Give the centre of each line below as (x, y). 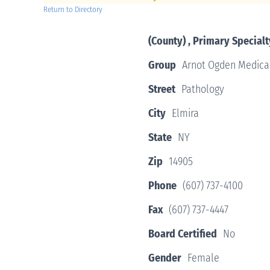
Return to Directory (73, 10)
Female (203, 258)
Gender (165, 258)
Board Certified (183, 234)
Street (162, 89)
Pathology (203, 89)
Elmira (185, 114)
